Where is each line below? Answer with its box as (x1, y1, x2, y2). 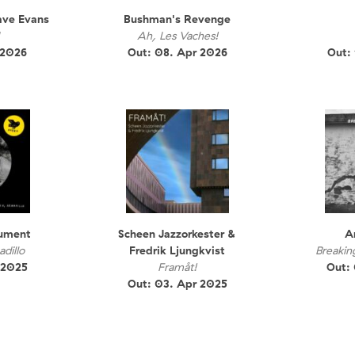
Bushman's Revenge (124, 12, 231, 27)
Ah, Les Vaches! (136, 29, 218, 44)
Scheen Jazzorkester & (118, 226, 237, 241)
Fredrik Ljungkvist (129, 242, 226, 258)
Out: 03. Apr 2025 (127, 276, 227, 291)
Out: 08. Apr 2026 (127, 45, 227, 60)
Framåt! (158, 259, 197, 274)
